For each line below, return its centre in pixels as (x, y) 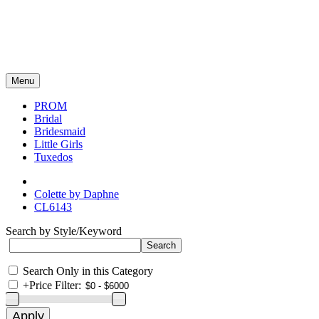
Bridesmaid (60, 131)
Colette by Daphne (77, 194)
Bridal (48, 119)
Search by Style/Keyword (64, 231)
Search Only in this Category (88, 271)
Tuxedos (53, 157)
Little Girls (58, 144)
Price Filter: (55, 285)
